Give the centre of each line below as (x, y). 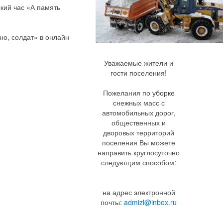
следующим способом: (139, 162)
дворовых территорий (139, 132)
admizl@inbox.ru (151, 202)
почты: (112, 202)
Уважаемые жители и (139, 63)
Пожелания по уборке (139, 93)
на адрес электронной (139, 192)
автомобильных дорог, (139, 112)
